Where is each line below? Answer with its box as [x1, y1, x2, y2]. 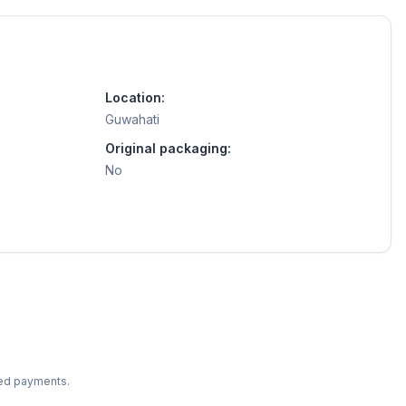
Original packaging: [105, 140, 231, 156]
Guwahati [105, 111, 159, 127]
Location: [105, 90, 165, 105]
